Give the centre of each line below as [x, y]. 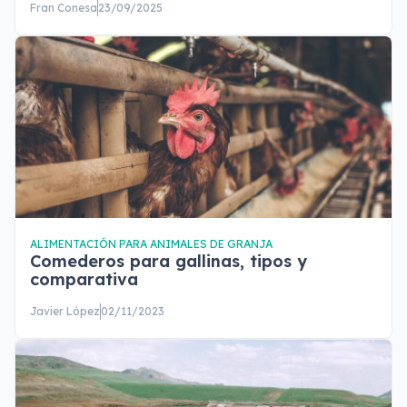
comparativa [84, 279]
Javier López [65, 311]
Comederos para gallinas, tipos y [169, 261]
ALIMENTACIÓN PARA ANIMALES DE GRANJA [151, 244]
